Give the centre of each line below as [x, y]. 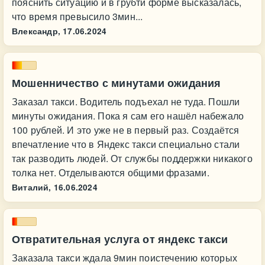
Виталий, [32, 187]
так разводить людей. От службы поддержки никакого [132, 158]
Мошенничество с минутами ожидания [117, 83]
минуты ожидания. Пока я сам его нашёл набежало [128, 116]
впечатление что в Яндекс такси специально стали [126, 144]
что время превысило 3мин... [77, 16]
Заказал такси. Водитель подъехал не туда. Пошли [126, 101]
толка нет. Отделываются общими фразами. [111, 172]
